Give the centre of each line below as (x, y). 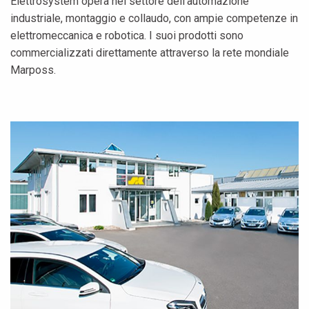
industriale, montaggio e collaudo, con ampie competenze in (154, 18)
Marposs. (33, 70)
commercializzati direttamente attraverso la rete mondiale (150, 52)
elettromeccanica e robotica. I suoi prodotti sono (127, 35)
